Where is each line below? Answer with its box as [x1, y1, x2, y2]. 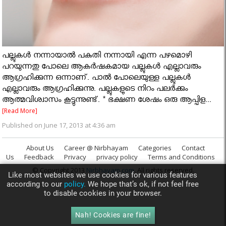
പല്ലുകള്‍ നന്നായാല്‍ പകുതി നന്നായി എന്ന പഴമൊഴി [2, 50, 192, 63]
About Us [26, 143, 54, 152]
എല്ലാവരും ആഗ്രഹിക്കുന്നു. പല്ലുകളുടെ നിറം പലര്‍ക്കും [2, 84, 188, 96]
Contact [182, 143, 205, 152]
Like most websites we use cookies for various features [8, 170, 198, 180]
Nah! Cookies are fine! [75, 211, 151, 220]
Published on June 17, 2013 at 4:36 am [2, 120, 116, 130]
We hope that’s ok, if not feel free [86, 179, 199, 189]
